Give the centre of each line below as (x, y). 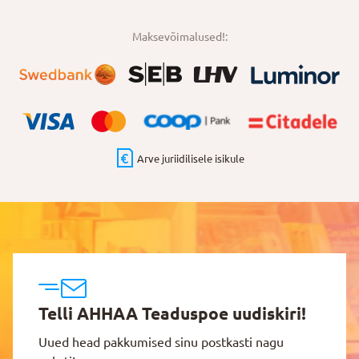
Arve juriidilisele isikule (190, 159)
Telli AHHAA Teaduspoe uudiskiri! (172, 314)
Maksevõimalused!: (179, 37)
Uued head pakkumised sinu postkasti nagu (161, 342)
